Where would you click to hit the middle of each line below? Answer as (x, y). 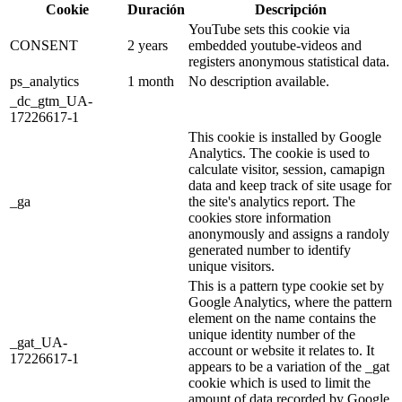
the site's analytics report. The (272, 201)
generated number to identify (270, 249)
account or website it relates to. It (281, 350)
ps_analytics (44, 81)
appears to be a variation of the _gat (289, 366)
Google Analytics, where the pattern (290, 301)
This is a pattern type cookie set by (286, 285)
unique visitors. (232, 266)
